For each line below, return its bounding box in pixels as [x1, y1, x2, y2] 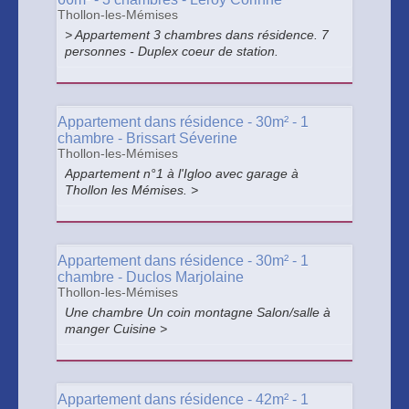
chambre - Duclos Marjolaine [58, 269, 244, 285]
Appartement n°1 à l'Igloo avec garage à [65, 166, 299, 181]
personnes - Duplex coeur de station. [65, 44, 278, 58]
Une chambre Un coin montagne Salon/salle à [65, 305, 330, 320]
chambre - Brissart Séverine [58, 131, 237, 146]
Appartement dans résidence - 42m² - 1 [58, 392, 309, 407]
